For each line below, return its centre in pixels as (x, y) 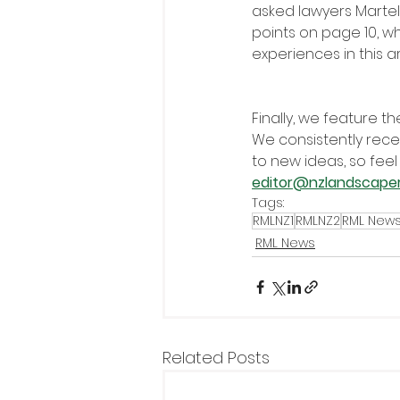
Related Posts (216, 358)
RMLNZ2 (318, 221)
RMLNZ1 (273, 221)
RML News (285, 243)
